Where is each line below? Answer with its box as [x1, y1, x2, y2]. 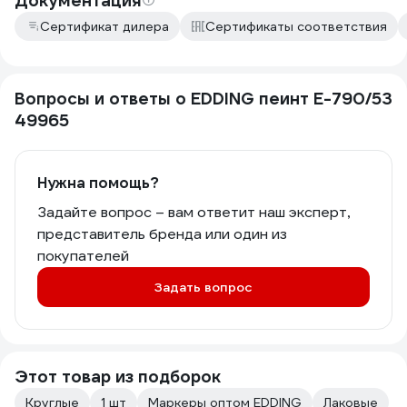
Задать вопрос [154, 279, 253, 295]
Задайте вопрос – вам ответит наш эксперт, [37, 203, 350, 222]
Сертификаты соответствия [205, 18, 387, 35]
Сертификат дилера [40, 18, 169, 35]
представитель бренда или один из [37, 224, 287, 243]
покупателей [37, 246, 129, 265]
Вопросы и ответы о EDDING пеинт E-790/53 [15, 88, 392, 109]
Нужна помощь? [37, 174, 159, 193]
